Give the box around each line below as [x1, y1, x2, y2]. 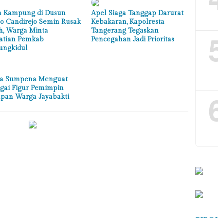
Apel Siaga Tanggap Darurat [91, 9, 184, 17]
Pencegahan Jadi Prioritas [91, 35, 175, 43]
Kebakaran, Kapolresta [91, 18, 165, 26]
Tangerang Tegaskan [91, 26, 159, 35]
